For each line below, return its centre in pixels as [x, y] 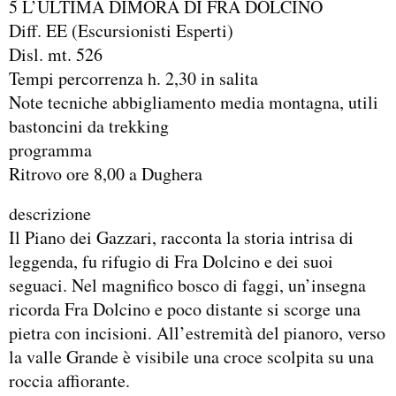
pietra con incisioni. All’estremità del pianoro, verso [197, 333]
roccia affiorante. [69, 381]
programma [50, 149]
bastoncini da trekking [89, 126]
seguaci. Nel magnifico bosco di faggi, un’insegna [187, 286]
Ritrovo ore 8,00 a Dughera [106, 173]
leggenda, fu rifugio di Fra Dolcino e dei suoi [171, 262]
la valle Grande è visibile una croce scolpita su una [191, 357]
